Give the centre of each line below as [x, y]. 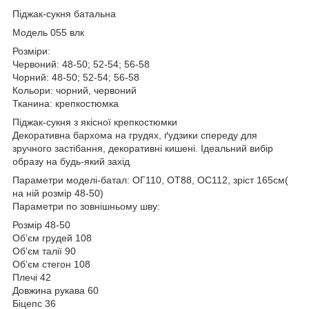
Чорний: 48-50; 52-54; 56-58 [76, 77]
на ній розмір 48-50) [58, 193]
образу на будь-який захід [71, 161]
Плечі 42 [32, 277]
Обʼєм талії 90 [44, 251]
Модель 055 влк [48, 32]
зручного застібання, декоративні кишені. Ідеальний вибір [143, 148]
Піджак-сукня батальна [64, 13]
